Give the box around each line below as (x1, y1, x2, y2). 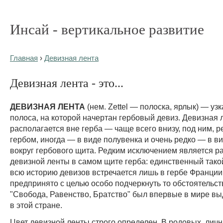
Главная (10, 54, 38, 62)
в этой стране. (10, 200, 62, 210)
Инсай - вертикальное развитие (10, 21, 204, 37)
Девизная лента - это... (10, 76, 123, 90)
